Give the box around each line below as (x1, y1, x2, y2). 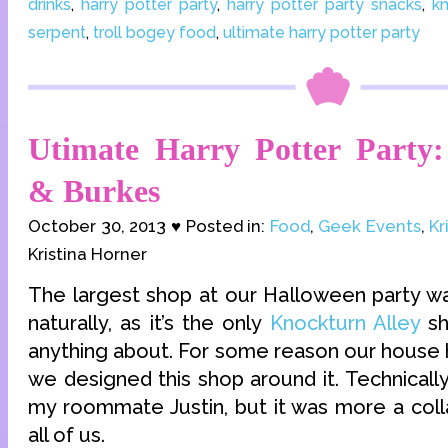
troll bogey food (93, 22, 216, 42)
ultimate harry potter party (223, 22, 420, 42)
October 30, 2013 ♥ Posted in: (28, 215, 270, 236)
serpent (28, 22, 86, 42)
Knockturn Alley (269, 310, 420, 335)
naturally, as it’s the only (28, 310, 270, 335)
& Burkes (28, 172, 160, 209)
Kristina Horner (28, 243, 147, 264)
